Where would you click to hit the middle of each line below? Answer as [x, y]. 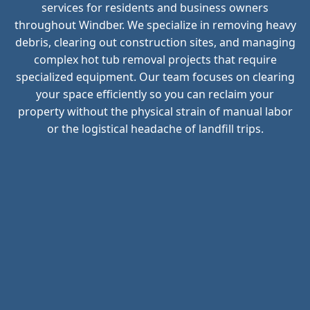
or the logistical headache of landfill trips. [155, 129]
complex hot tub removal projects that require [155, 60]
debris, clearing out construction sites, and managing [155, 43]
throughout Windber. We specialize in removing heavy [155, 25]
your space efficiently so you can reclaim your [155, 94]
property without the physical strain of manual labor [155, 112]
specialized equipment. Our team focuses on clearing [155, 77]
